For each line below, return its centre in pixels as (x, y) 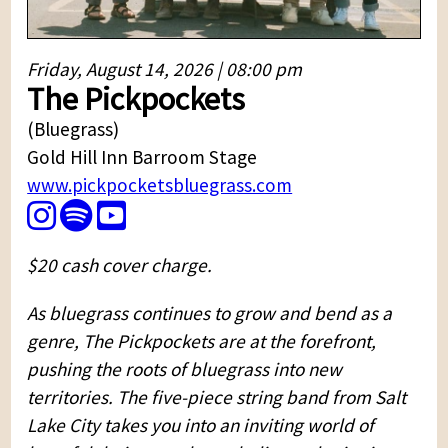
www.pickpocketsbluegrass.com (160, 185)
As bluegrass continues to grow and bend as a (210, 312)
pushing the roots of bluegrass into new (185, 368)
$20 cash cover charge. (120, 265)
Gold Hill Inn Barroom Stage (142, 157)
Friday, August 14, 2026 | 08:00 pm (165, 69)
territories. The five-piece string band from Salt (217, 396)
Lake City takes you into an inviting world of (201, 424)
